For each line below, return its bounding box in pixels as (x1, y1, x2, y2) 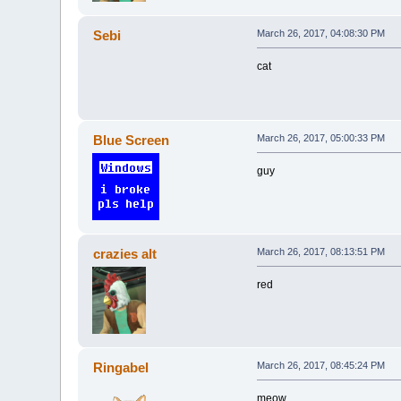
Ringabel (92, 360, 149, 376)
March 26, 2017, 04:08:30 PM (256, 28, 385, 39)
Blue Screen (92, 132, 169, 149)
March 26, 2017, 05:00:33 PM (256, 132, 385, 144)
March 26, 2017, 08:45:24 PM (256, 360, 385, 371)
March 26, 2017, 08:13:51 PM (256, 246, 385, 258)
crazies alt (92, 246, 157, 262)
